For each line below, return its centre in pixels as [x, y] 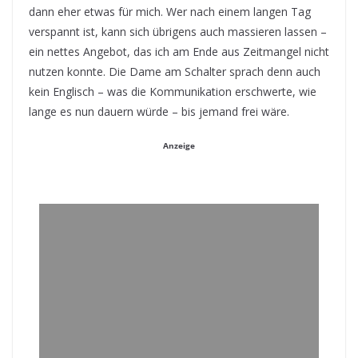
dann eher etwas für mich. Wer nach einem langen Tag [170, 12]
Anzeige [179, 145]
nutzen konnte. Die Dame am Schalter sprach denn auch [175, 72]
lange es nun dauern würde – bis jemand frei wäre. [159, 111]
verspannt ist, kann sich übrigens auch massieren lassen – [178, 32]
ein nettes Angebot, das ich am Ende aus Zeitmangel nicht [179, 52]
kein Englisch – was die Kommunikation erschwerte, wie [173, 91]
